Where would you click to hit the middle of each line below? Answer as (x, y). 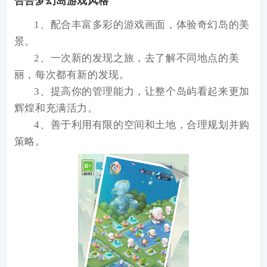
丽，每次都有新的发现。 (72, 75)
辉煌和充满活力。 (56, 108)
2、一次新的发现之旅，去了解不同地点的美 (137, 58)
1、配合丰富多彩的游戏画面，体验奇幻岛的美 (142, 25)
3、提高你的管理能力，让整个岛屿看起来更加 (142, 92)
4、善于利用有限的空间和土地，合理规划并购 (142, 125)
